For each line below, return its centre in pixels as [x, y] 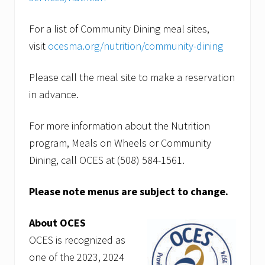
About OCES [57, 223]
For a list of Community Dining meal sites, [119, 29]
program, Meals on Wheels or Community [120, 143]
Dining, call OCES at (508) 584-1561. [108, 160]
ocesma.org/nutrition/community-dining [135, 46]
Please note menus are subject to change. [129, 192]
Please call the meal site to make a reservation [132, 77]
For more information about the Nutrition [119, 126]
